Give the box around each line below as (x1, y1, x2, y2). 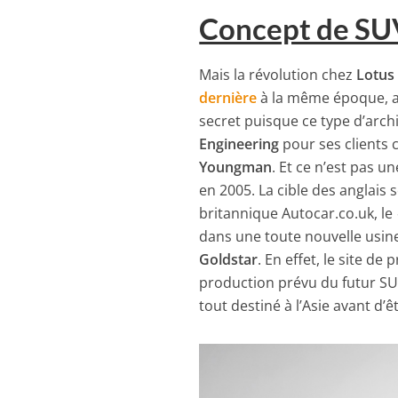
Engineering (199, 133, 280, 154)
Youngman (199, 156, 273, 177)
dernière (199, 87, 258, 107)
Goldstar (199, 249, 259, 269)
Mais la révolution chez (199, 64, 357, 84)
